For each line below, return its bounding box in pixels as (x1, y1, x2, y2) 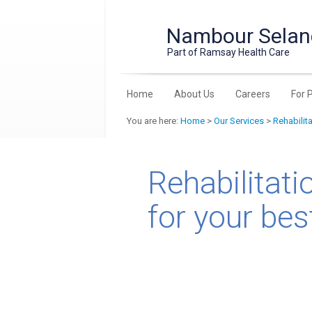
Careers (235, 88, 271, 100)
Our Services (214, 116, 264, 126)
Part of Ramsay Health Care (167, 47, 290, 58)
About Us (174, 88, 215, 100)
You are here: (127, 116, 180, 126)
